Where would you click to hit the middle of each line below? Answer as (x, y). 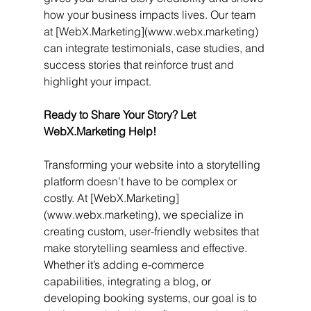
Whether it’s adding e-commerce (125, 264)
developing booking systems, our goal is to (151, 297)
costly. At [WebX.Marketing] (111, 197)
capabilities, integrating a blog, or (128, 281)
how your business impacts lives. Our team (151, 14)
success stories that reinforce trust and (140, 64)
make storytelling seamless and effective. (146, 247)
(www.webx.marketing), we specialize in (145, 214)
